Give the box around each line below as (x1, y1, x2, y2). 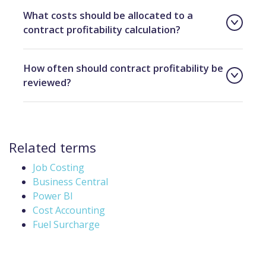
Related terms (9, 138, 96, 157)
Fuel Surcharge (33, 217, 100, 231)
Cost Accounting (33, 203, 105, 217)
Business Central (33, 175, 108, 188)
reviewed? (23, 75, 71, 89)
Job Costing (33, 160, 84, 174)
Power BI (33, 189, 73, 202)
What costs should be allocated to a (23, 8, 193, 22)
